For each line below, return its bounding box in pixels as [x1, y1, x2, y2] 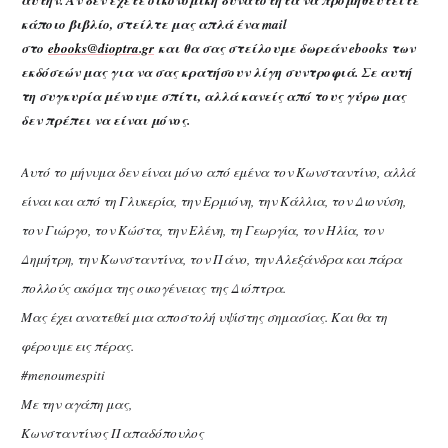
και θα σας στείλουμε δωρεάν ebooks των [154, 39, 415, 57]
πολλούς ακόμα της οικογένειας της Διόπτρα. [21, 278, 286, 297]
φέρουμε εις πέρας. [21, 336, 134, 355]
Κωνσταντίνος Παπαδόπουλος [21, 423, 204, 442]
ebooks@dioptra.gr [48, 39, 154, 57]
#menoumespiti [21, 365, 105, 384]
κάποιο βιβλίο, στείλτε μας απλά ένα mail [21, 15, 287, 33]
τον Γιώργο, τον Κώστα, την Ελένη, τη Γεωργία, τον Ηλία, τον [21, 220, 383, 239]
